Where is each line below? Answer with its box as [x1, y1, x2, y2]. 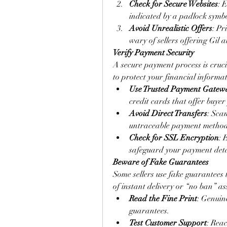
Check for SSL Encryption [129, 133, 219, 143]
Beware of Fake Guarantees [113, 157, 209, 167]
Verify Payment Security [113, 48, 194, 58]
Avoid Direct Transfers [129, 108, 207, 119]
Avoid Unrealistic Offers [129, 23, 212, 33]
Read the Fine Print [129, 194, 197, 204]
